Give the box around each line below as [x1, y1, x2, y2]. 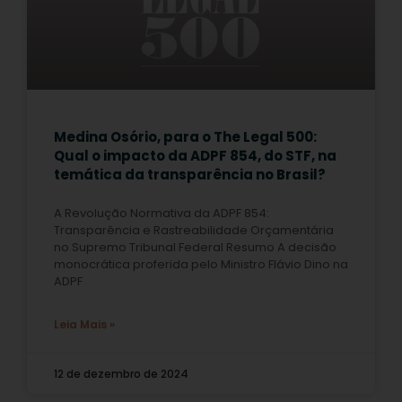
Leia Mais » [54, 316, 115, 332]
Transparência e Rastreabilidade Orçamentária [54, 221, 334, 239]
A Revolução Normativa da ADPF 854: [54, 204, 269, 222]
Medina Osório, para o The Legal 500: [54, 127, 317, 146]
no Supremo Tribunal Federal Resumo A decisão [54, 238, 336, 256]
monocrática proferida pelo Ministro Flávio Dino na [54, 255, 348, 273]
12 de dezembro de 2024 [54, 365, 188, 381]
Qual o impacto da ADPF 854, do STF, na [54, 145, 336, 165]
